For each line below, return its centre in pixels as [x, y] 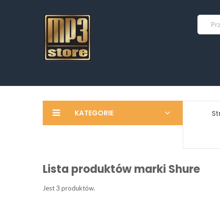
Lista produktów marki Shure [121, 169]
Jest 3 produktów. [69, 188]
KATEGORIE [94, 113]
